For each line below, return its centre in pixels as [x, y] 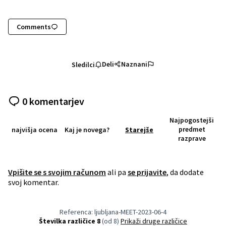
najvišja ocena [34, 129]
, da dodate [185, 172]
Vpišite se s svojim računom [57, 172]
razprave [192, 138]
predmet [192, 129]
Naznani [134, 64]
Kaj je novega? [87, 129]
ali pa [117, 172]
